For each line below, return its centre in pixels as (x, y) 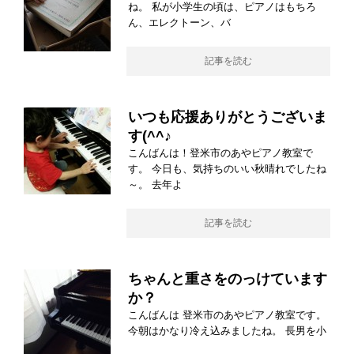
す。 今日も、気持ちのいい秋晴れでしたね (227, 169)
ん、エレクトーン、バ (179, 23)
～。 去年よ (155, 185)
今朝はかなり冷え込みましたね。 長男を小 (227, 331)
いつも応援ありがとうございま (228, 117)
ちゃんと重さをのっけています (228, 279)
